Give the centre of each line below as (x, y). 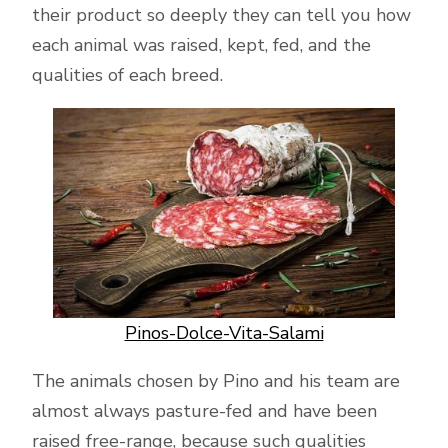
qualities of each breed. (130, 75)
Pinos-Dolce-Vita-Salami (224, 333)
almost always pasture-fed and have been (204, 411)
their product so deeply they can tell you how (221, 15)
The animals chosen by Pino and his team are (216, 381)
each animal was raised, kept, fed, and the (201, 45)
